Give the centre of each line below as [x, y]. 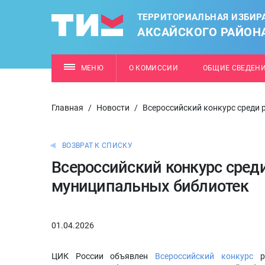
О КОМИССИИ [153, 68]
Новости [113, 108]
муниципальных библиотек [150, 186]
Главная [67, 108]
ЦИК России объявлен [104, 256]
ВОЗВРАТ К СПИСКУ [97, 146]
